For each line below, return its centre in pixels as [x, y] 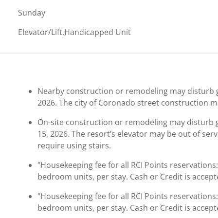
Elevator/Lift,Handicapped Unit [75, 32]
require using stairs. [74, 145]
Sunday [32, 12]
